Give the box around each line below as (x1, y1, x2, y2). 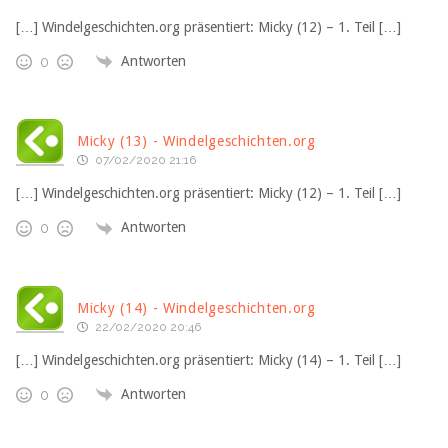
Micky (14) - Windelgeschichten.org (77, 299, 316, 316)
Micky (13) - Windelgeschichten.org (77, 132, 316, 149)
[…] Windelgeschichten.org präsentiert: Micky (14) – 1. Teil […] (16, 351, 401, 368)
